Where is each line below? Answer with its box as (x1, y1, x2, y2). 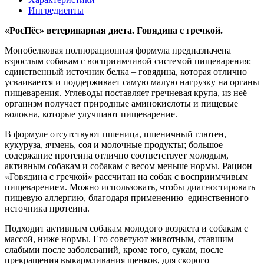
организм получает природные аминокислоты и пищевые (5, 98, 238, 109)
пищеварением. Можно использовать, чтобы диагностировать (5, 182, 255, 193)
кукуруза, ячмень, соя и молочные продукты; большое (5, 140, 223, 150)
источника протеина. (5, 203, 90, 214)
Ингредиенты (28, 5, 84, 16)
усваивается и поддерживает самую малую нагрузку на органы (5, 77, 259, 88)
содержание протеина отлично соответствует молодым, (5, 150, 229, 161)
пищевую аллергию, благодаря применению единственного (5, 193, 249, 203)
